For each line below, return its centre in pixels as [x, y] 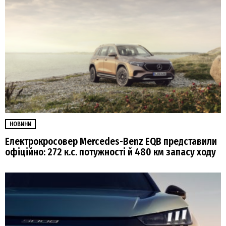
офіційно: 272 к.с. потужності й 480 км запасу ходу [110, 152]
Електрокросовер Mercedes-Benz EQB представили [111, 142]
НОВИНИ [20, 124]
